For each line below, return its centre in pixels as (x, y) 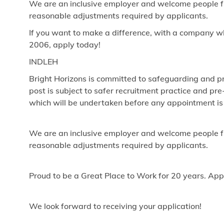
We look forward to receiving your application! (115, 206)
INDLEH (43, 62)
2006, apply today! (65, 45)
